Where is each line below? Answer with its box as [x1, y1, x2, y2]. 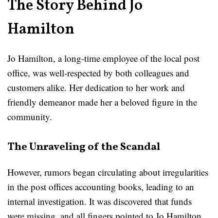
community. [7, 110, 52, 123]
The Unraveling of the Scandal [7, 140, 160, 155]
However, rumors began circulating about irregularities [7, 166, 208, 178]
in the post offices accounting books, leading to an [7, 181, 194, 193]
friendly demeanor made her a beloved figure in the [7, 96, 197, 108]
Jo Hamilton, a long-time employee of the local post [7, 52, 200, 64]
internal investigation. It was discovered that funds [7, 195, 192, 207]
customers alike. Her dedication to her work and [7, 81, 185, 93]
